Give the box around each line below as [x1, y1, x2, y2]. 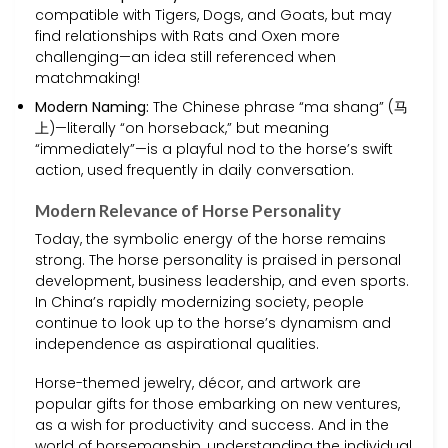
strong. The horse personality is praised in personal [35, 249, 401, 270]
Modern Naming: [35, 97, 149, 118]
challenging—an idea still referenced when [35, 46, 336, 67]
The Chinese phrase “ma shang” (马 [149, 97, 408, 118]
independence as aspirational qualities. [35, 333, 319, 354]
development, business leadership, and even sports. [35, 270, 409, 291]
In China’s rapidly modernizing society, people [35, 291, 364, 312]
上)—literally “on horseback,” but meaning [35, 118, 329, 139]
